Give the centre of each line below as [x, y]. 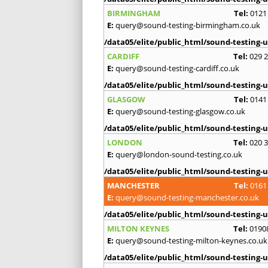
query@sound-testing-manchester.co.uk [187, 197]
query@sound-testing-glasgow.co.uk [180, 111]
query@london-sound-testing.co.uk [179, 154]
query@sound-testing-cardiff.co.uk [177, 68]
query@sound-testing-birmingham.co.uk [188, 25]
